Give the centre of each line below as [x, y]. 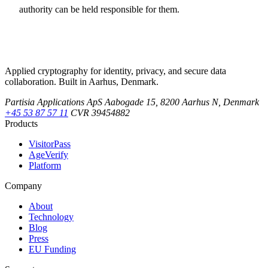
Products [21, 124]
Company [23, 186]
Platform [45, 166]
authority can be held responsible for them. [99, 10]
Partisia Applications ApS [54, 102]
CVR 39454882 [100, 113]
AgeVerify [48, 155]
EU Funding [52, 249]
